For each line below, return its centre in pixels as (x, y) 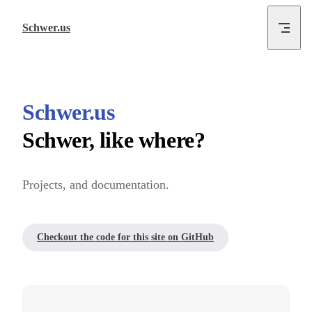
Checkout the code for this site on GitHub (125, 237)
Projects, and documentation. (96, 184)
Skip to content (44, 16)
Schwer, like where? (114, 140)
